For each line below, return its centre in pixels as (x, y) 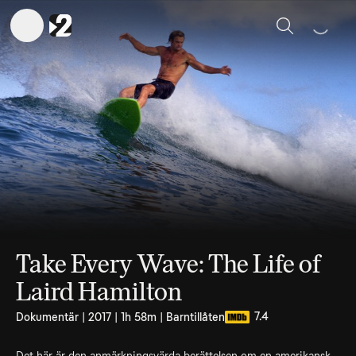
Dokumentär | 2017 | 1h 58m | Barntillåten (120, 317)
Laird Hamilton (99, 292)
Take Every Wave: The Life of (168, 264)
